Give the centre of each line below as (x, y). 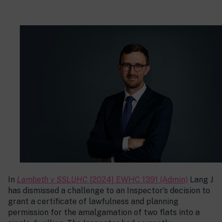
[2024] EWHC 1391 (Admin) (138, 180)
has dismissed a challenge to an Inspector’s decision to (109, 191)
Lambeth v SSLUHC (52, 180)
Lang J (200, 180)
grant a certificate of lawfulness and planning (93, 202)
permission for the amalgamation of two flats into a (104, 213)
